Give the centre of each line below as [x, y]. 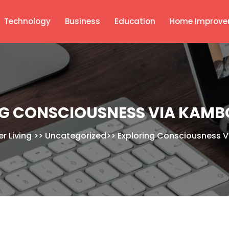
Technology [27, 21]
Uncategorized [75, 135]
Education [135, 21]
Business [82, 21]
